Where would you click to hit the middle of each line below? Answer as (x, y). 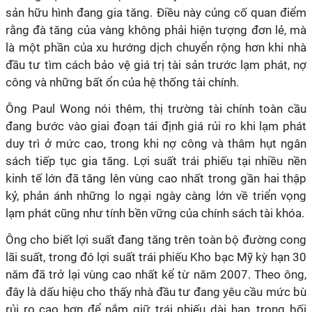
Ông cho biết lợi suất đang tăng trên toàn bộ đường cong (156, 240)
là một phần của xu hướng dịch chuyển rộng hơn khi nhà (156, 47)
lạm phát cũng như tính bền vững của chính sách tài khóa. (155, 213)
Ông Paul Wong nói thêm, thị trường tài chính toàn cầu (156, 109)
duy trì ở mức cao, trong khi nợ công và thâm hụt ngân (156, 143)
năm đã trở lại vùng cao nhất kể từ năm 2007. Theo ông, (156, 274)
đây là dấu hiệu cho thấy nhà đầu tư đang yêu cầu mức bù (156, 292)
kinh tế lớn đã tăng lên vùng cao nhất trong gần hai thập (156, 178)
